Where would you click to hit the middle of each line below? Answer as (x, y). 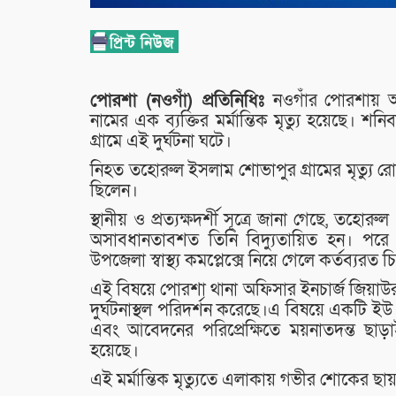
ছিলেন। (114, 191)
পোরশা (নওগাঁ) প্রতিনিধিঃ (182, 101)
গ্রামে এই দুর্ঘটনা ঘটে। (161, 142)
